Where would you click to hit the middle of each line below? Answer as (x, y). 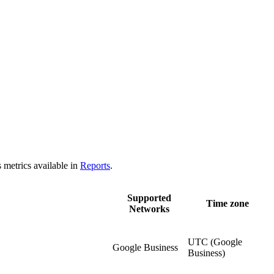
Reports (95, 166)
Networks (149, 209)
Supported (149, 198)
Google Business (145, 248)
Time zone (228, 204)
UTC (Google (215, 242)
